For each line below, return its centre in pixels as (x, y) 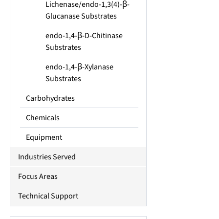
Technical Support (48, 196)
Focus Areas (38, 176)
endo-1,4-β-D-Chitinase (84, 36)
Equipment (44, 137)
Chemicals (43, 118)
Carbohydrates (50, 98)
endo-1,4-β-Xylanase (79, 67)
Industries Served (47, 157)
